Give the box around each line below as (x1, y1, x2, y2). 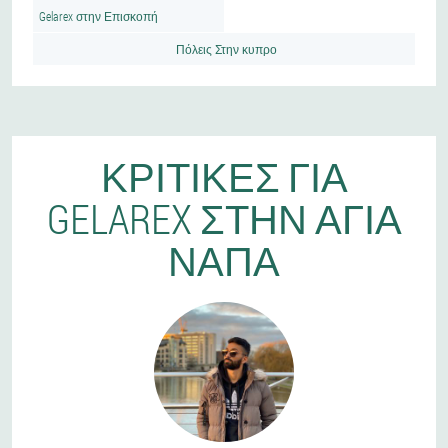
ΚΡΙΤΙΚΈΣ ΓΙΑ (100, 150, 348, 203)
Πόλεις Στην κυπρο (175, 41, 277, 57)
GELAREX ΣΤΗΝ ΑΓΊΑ (46, 192, 402, 245)
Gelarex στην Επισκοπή (39, 8, 158, 24)
